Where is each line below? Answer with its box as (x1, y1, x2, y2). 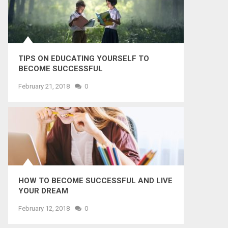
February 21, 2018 (18, 82, 70, 90)
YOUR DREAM (18, 186, 68, 195)
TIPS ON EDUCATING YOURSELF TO (18, 54, 149, 63)
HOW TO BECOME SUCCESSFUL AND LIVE (18, 176, 173, 185)
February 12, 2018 (18, 205, 70, 212)
